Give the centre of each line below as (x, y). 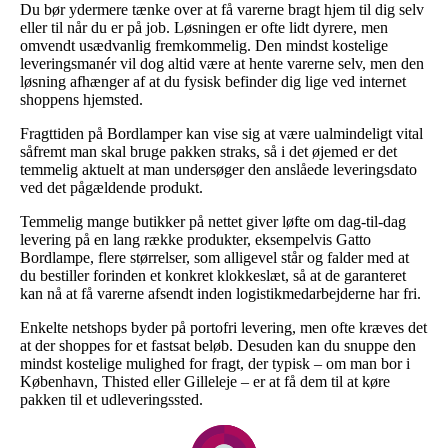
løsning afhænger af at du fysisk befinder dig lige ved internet (213, 82)
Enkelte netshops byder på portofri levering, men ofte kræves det (223, 328)
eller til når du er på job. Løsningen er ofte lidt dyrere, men (204, 28)
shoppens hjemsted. (81, 100)
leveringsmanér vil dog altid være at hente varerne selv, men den (222, 64)
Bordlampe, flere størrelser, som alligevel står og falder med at (214, 258)
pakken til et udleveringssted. (111, 400)
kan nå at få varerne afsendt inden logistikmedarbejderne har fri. (220, 294)
